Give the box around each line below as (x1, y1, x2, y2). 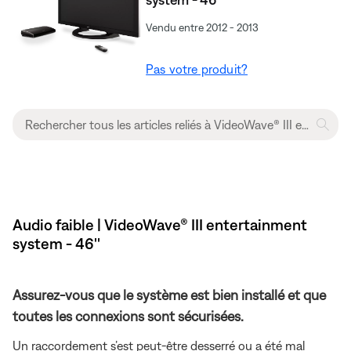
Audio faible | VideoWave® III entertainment (13, 215, 307, 233)
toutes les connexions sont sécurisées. (13, 307, 244, 324)
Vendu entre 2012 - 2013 (146, 20, 259, 34)
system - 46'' (13, 233, 100, 252)
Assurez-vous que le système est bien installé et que (13, 286, 326, 303)
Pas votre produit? (146, 61, 248, 76)
